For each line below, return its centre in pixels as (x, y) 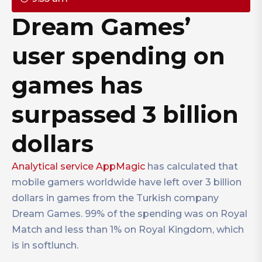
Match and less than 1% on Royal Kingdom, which (128, 230)
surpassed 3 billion (125, 114)
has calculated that (192, 166)
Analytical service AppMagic (78, 166)
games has (77, 85)
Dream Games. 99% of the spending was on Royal (130, 214)
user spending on (118, 56)
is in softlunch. (45, 245)
